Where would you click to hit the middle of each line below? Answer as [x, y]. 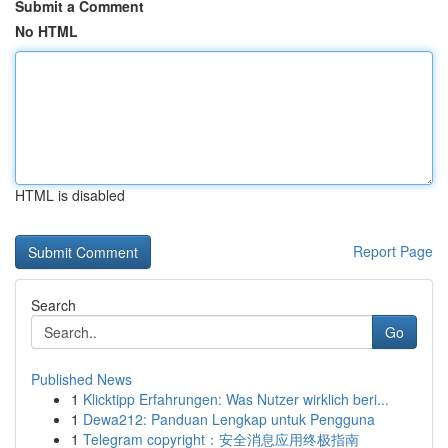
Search [53, 305]
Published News [81, 379]
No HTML [46, 31]
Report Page [393, 251]
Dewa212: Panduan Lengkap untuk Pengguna [229, 419]
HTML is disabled [70, 195]
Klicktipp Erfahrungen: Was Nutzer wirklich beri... [236, 399]
